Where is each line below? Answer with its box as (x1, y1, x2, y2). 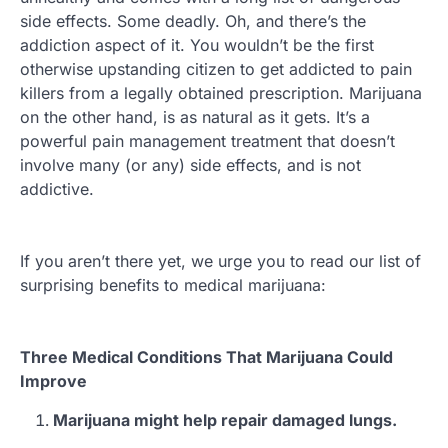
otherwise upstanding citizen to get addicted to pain (20, 58, 412, 79)
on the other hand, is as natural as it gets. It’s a (20, 106, 370, 127)
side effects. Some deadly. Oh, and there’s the (20, 10, 366, 31)
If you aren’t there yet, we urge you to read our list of (20, 250, 421, 271)
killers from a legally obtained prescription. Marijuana (20, 82, 422, 103)
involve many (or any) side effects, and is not (20, 154, 361, 175)
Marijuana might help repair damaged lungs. (53, 409, 397, 430)
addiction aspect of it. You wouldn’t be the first (20, 34, 374, 55)
